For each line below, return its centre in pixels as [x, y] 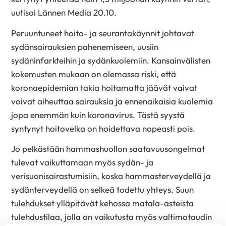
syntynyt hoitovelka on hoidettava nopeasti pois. [103, 128]
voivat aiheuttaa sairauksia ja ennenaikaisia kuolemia [112, 101]
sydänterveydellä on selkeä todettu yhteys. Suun [103, 190]
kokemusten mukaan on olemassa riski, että [94, 74]
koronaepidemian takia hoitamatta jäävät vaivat [104, 87]
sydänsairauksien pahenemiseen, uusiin [85, 46]
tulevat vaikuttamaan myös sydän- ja [82, 162]
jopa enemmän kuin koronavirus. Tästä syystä [98, 115]
